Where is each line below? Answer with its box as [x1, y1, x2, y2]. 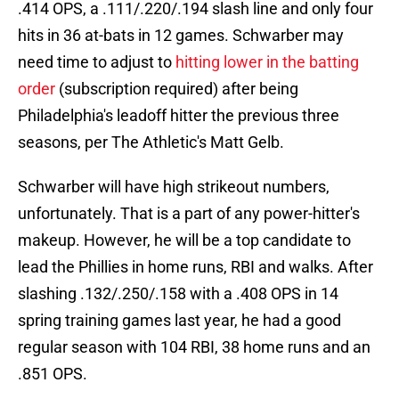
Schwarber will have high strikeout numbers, [18, 177, 330, 197]
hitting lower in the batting [175, 53, 359, 72]
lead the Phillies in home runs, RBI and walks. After [18, 257, 373, 277]
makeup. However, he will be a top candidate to [18, 231, 351, 250]
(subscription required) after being [55, 79, 298, 99]
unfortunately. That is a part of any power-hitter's [18, 204, 360, 224]
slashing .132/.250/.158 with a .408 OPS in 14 [18, 284, 338, 304]
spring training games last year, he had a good [18, 311, 341, 330]
